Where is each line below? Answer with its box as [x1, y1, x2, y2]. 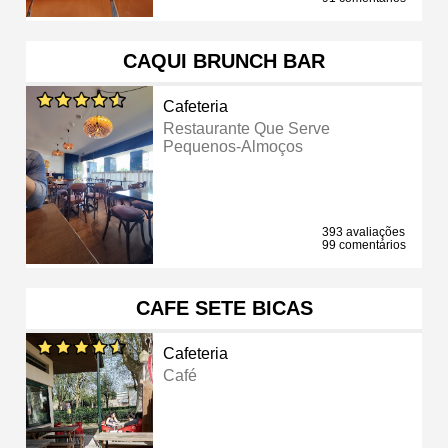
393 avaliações [322, 224, 405, 239]
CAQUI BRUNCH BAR [123, 49, 325, 72]
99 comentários [322, 237, 406, 252]
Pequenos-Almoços [163, 137, 304, 155]
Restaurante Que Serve [163, 119, 331, 137]
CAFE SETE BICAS [135, 296, 313, 319]
